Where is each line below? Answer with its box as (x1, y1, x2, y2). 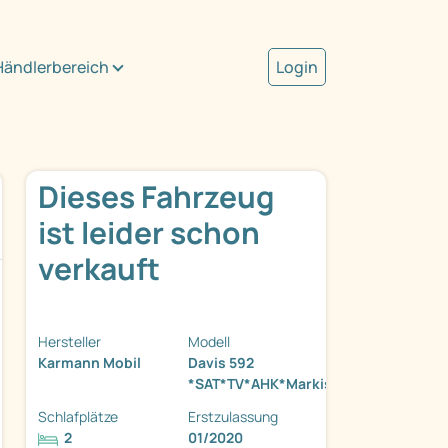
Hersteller (38, 332, 101, 352)
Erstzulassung (188, 407, 278, 427)
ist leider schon (38, 212, 260, 254)
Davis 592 (188, 353, 254, 373)
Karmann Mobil (38, 353, 141, 373)
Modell (188, 332, 230, 352)
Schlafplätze (38, 407, 118, 427)
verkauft (38, 248, 160, 290)
